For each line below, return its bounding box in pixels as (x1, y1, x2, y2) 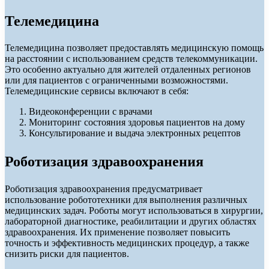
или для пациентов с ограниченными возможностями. (5, 75, 228, 86)
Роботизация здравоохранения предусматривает (5, 184, 202, 195)
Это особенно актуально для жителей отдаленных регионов (5, 64, 251, 75)
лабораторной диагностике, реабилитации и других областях (5, 216, 256, 227)
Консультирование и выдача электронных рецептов (29, 128, 241, 139)
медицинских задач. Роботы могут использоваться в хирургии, (5, 205, 263, 216)
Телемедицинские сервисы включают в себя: (5, 86, 189, 97)
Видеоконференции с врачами (29, 106, 153, 117)
